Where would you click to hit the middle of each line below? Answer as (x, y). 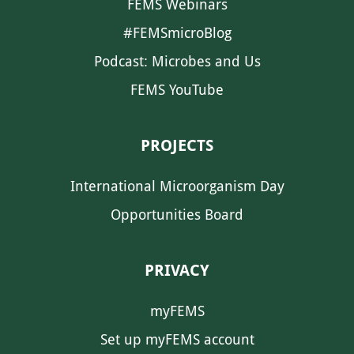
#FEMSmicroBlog (177, 33)
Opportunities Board (177, 215)
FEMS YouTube (177, 90)
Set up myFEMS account (177, 339)
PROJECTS (177, 145)
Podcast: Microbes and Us (177, 61)
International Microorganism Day (177, 186)
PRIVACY (177, 270)
